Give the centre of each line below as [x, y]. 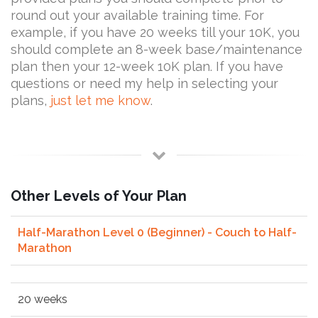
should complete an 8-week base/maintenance [157, 49]
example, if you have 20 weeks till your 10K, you [155, 32]
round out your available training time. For [137, 15]
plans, [31, 100]
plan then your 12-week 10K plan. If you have [147, 66]
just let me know [100, 100]
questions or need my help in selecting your [144, 83]
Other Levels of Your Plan [99, 196]
